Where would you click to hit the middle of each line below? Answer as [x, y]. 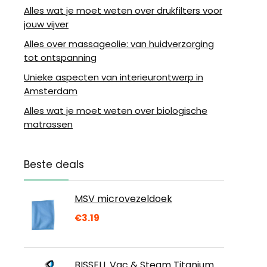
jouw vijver [46, 24]
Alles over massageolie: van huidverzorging [119, 44]
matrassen [48, 124]
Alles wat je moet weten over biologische [116, 111]
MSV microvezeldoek [123, 199]
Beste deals [54, 164]
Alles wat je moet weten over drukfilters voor [123, 10]
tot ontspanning [60, 58]
